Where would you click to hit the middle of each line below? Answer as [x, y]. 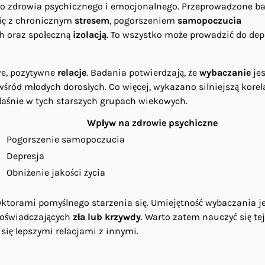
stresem [92, 20]
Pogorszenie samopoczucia [66, 139]
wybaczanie [225, 72]
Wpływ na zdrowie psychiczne [152, 122]
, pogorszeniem [143, 20]
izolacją [90, 34]
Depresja [25, 156]
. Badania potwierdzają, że [143, 72]
